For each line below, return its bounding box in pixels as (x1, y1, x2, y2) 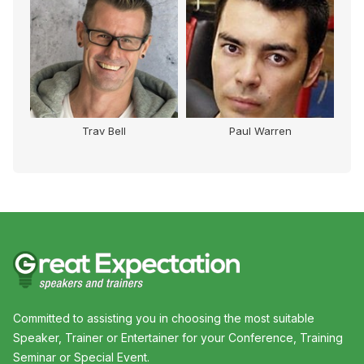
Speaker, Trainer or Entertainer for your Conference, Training (13, 331, 343, 345)
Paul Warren (228, 124, 292, 138)
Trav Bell (82, 124, 126, 138)
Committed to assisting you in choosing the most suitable (13, 311, 314, 326)
